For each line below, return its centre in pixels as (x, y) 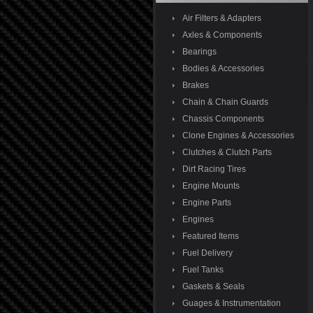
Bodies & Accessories (223, 68)
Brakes (195, 85)
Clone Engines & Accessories (238, 136)
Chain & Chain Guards (225, 102)
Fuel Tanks (203, 270)
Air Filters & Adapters (221, 18)
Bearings (199, 52)
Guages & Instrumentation (231, 303)
